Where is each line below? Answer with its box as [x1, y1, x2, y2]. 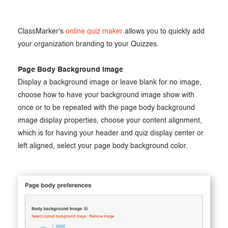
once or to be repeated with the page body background [18, 104, 195, 111]
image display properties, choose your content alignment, [18, 117, 202, 124]
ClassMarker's [18, 27, 66, 35]
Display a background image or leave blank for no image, [18, 78, 202, 86]
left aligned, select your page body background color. [18, 142, 188, 150]
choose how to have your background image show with [18, 91, 194, 99]
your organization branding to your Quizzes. [18, 40, 159, 48]
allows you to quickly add [123, 27, 205, 35]
